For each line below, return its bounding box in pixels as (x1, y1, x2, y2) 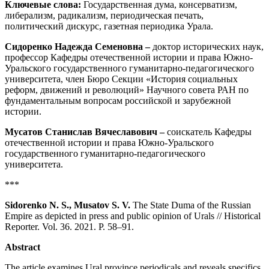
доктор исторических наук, (153, 41, 264, 52)
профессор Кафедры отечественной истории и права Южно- (5, 52, 253, 63)
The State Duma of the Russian (130, 200, 251, 211)
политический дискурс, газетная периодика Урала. (5, 21, 213, 32)
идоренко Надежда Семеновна (12, 41, 145, 52)
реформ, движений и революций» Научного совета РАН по (5, 85, 249, 95)
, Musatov (69, 200, 112, 211)
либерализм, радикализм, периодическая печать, (5, 10, 204, 21)
